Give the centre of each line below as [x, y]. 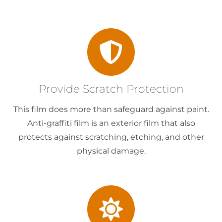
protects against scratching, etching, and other [111, 137]
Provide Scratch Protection [111, 89]
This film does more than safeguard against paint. [111, 110]
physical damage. [111, 151]
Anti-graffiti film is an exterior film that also [111, 123]
